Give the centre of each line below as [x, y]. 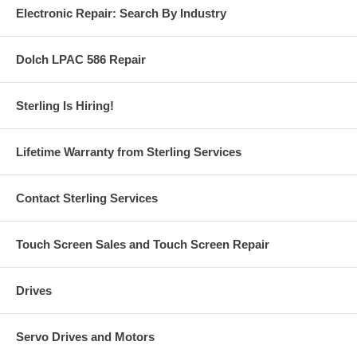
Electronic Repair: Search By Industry [121, 14]
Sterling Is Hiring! [65, 106]
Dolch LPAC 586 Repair [81, 60]
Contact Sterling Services [87, 198]
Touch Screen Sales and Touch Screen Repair [143, 245]
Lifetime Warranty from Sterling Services [129, 152]
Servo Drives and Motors [85, 337]
